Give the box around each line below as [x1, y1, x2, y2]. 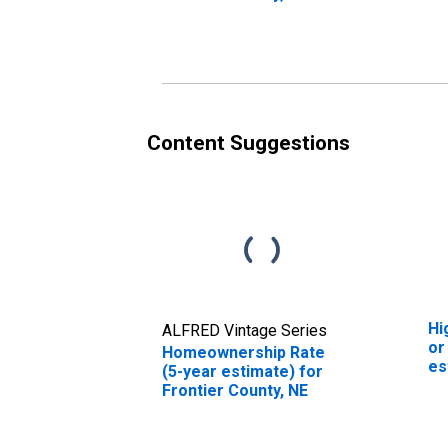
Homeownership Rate [162, 342, 325, 362]
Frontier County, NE [162, 380, 308, 400]
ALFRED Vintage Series [162, 320, 327, 340]
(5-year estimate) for [162, 361, 323, 381]
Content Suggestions [147, 130, 350, 155]
